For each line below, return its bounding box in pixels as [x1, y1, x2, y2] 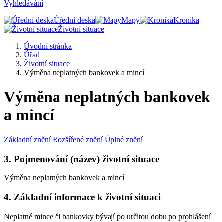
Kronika [173, 16, 199, 24]
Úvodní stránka [24, 42, 72, 50]
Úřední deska [54, 16, 95, 24]
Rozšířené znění [53, 135, 103, 144]
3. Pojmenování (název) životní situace [4, 153, 159, 164]
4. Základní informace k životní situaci [4, 192, 161, 203]
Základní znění [4, 135, 51, 144]
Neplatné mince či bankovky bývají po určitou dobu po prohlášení [4, 212, 211, 221]
